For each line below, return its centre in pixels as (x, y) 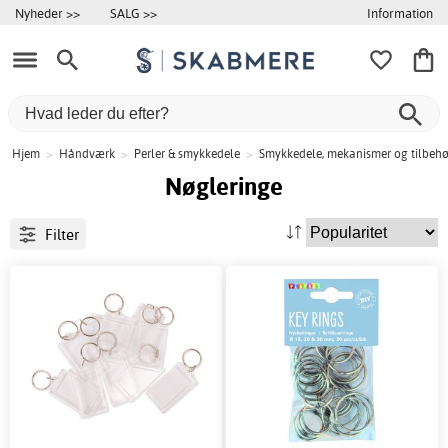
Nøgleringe (224, 186)
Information (400, 12)
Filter (61, 234)
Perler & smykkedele (187, 154)
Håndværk (87, 154)
